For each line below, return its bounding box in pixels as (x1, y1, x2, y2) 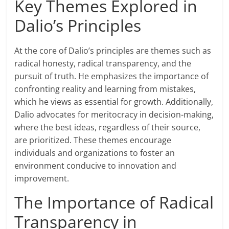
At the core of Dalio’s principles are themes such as (14, 45, 212, 57)
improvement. (14, 173, 70, 185)
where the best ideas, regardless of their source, (14, 122, 201, 133)
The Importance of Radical (14, 191, 214, 214)
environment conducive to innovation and (14, 160, 177, 172)
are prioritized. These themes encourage (14, 134, 172, 146)
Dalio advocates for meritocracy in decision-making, (14, 109, 214, 121)
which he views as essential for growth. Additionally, (14, 96, 214, 108)
